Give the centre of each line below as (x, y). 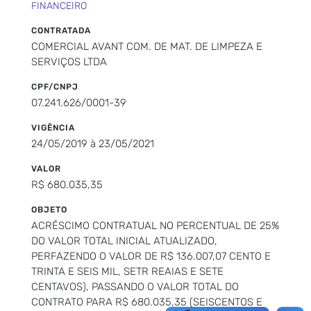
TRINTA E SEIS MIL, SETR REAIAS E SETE (127, 271)
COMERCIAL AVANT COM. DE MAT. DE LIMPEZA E (147, 46)
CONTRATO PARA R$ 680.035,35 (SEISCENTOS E (147, 302)
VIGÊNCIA (53, 127)
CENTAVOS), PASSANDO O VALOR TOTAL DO (135, 286)
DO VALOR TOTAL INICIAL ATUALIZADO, (124, 241)
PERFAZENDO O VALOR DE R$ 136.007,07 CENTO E (151, 256)
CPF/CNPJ (55, 86)
